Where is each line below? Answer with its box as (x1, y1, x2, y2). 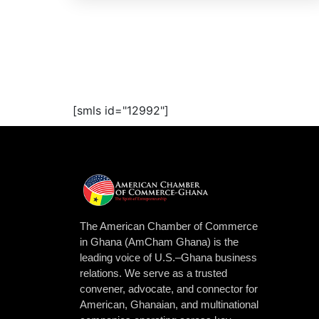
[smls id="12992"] (73, 103, 169, 117)
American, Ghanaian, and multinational (80, 298, 258, 310)
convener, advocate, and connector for (80, 282, 258, 295)
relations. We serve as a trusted (80, 266, 227, 279)
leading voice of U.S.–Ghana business (80, 251, 257, 263)
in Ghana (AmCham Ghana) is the (80, 235, 239, 248)
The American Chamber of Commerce (80, 219, 258, 232)
